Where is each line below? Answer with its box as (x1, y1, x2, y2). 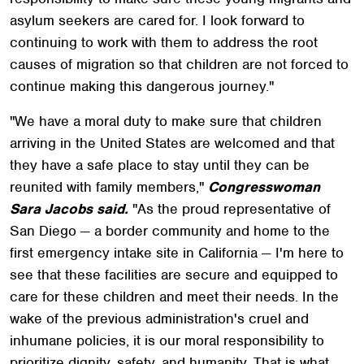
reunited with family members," (10, 177, 208, 196)
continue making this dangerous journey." (10, 76, 274, 95)
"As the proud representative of (128, 199, 331, 218)
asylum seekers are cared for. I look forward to (10, 11, 305, 29)
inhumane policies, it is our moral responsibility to (10, 331, 324, 349)
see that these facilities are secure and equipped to (10, 265, 338, 284)
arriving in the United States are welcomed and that (10, 133, 335, 152)
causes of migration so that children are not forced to (10, 54, 349, 73)
